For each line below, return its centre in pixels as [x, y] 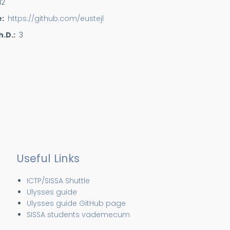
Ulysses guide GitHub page [76, 203]
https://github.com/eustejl [56, 18]
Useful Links [48, 158]
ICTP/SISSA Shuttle [59, 181]
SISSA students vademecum [79, 215]
